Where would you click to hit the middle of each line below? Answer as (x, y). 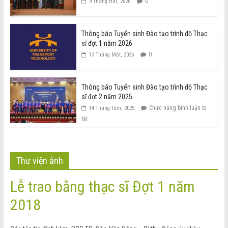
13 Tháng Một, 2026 (111, 55)
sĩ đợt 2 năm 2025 (107, 97)
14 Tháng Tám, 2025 (111, 108)
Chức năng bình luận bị (178, 108)
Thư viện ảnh (39, 161)
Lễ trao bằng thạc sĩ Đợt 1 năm (102, 187)
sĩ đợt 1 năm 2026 (107, 44)
